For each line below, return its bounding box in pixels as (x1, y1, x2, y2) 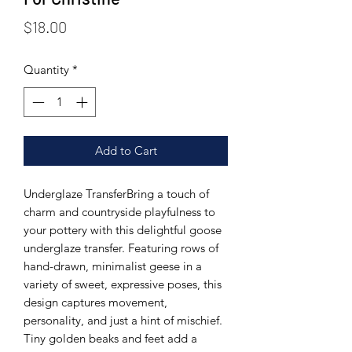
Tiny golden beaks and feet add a (24, 331, 197, 346)
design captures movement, (24, 295, 167, 310)
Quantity (24, 61, 69, 77)
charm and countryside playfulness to (24, 204, 215, 220)
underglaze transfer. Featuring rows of (24, 240, 218, 256)
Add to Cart (94, 143, 157, 159)
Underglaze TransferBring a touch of (24, 186, 209, 202)
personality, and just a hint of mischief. (24, 313, 222, 328)
